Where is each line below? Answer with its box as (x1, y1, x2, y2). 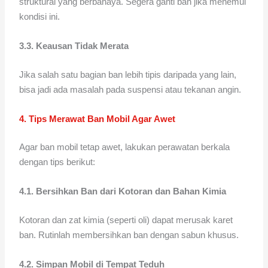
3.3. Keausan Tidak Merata (19, 41, 129, 51)
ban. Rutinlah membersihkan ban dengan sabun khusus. (19, 229, 239, 240)
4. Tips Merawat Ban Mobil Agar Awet (19, 113, 176, 124)
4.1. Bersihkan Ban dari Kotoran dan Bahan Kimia (19, 186, 227, 197)
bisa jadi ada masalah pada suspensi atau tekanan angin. (19, 84, 242, 95)
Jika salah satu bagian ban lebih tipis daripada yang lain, (19, 69, 237, 80)
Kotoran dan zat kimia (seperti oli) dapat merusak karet (19, 214, 233, 225)
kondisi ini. (19, 11, 60, 22)
